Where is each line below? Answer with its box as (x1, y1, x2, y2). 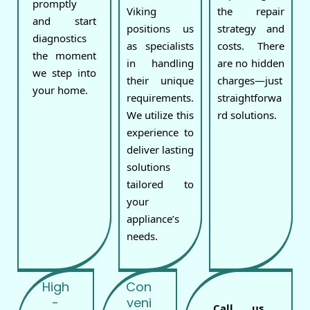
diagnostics (33, 31, 86, 46)
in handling (126, 56, 194, 71)
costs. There (217, 39, 284, 53)
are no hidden (217, 56, 284, 71)
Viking (126, 4, 156, 19)
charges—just (217, 73, 282, 88)
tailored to (126, 177, 194, 192)
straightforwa (217, 91, 282, 105)
